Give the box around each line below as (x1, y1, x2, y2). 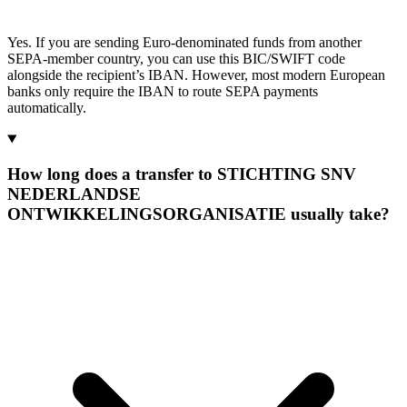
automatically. (7, 100, 86, 116)
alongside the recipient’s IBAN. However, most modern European (7, 67, 385, 84)
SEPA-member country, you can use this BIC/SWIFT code (7, 51, 345, 67)
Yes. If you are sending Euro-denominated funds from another (7, 35, 362, 51)
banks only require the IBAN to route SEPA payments (7, 84, 318, 100)
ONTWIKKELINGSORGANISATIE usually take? (7, 203, 390, 223)
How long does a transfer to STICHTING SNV (7, 164, 356, 184)
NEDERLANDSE (7, 184, 141, 203)
